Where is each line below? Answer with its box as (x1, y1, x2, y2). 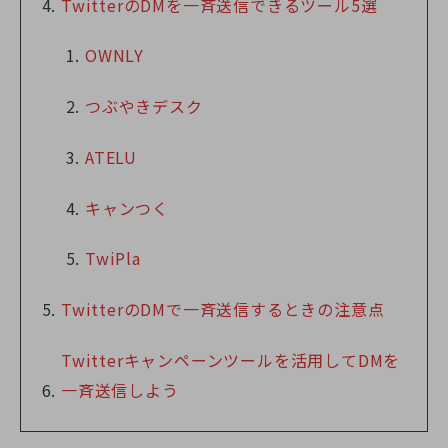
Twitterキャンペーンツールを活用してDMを (61, 348, 401, 373)
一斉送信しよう (61, 378, 179, 403)
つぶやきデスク (85, 94, 203, 119)
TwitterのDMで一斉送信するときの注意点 (61, 297, 385, 322)
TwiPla (85, 246, 141, 271)
